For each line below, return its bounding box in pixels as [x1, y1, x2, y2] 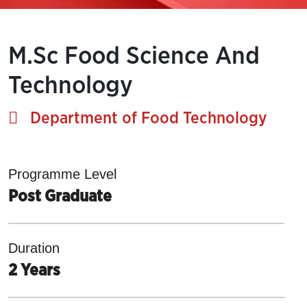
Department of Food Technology [18, 110, 267, 127]
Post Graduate [8, 188, 112, 205]
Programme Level [8, 167, 116, 182]
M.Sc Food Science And [8, 44, 260, 69]
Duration [8, 241, 60, 256]
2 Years [8, 262, 60, 279]
